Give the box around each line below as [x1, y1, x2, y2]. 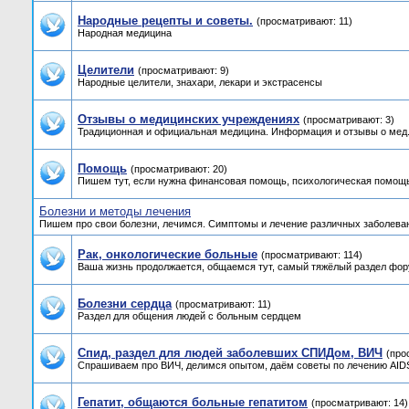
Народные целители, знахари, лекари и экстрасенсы [78, 77, 322, 88]
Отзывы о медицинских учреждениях [78, 112, 299, 126]
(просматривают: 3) [303, 114, 394, 125]
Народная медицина [78, 27, 172, 38]
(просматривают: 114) [261, 249, 362, 260]
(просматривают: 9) [138, 65, 229, 76]
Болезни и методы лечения [39, 204, 191, 218]
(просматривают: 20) [131, 163, 227, 174]
